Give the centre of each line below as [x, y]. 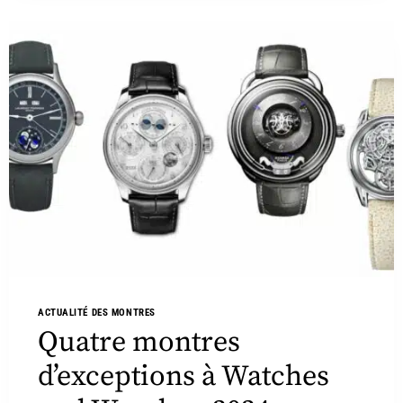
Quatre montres [139, 342]
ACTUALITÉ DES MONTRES [97, 313]
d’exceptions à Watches [184, 376]
